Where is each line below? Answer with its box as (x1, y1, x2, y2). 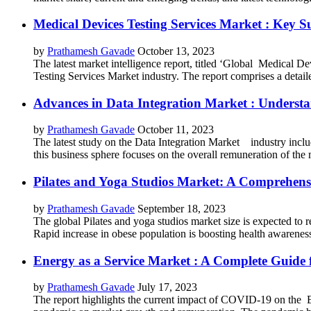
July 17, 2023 (137, 281, 197, 294)
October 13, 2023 (137, 45, 215, 57)
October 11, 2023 (137, 124, 214, 136)
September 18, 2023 (137, 202, 226, 215)
